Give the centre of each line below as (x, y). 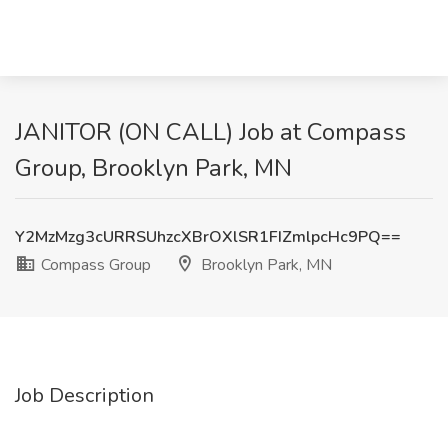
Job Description (84, 395)
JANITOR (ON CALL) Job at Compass (210, 132)
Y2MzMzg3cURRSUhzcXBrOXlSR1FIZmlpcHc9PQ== (208, 237)
